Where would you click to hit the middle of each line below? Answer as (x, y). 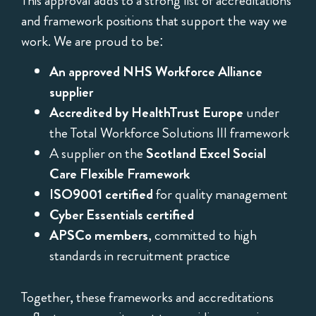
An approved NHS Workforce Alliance (156, 72)
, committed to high (202, 236)
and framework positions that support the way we (154, 20)
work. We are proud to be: (92, 41)
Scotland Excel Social (206, 154)
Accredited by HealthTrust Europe (146, 113)
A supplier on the (98, 154)
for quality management (220, 195)
